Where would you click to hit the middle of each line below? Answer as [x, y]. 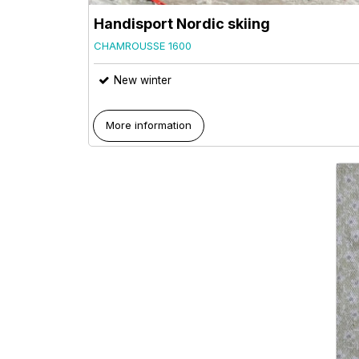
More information [149, 125]
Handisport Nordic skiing [182, 24]
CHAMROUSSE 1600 [143, 46]
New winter [143, 81]
